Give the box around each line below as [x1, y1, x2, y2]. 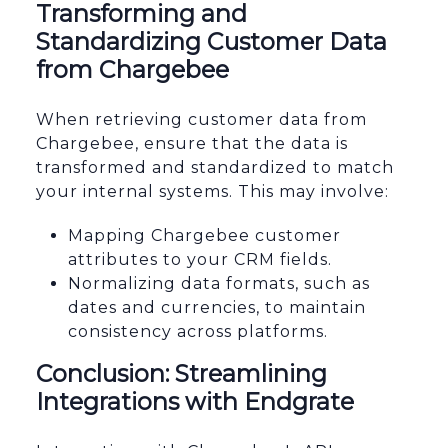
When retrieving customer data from [36, 110, 367, 130]
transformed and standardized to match [36, 158, 394, 178]
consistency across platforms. [68, 322, 328, 342]
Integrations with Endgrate [36, 387, 354, 417]
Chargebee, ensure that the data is [36, 134, 348, 154]
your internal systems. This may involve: [36, 182, 389, 202]
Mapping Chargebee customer [68, 226, 341, 246]
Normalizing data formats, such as [68, 274, 370, 294]
